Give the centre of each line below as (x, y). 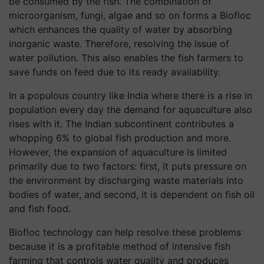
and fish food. (40, 208)
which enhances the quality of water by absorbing (121, 29)
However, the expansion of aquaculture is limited (118, 152)
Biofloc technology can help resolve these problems (125, 232)
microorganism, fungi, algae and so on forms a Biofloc (130, 15)
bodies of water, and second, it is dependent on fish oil (132, 194)
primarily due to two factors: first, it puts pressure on (128, 166)
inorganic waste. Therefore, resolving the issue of (119, 43)
